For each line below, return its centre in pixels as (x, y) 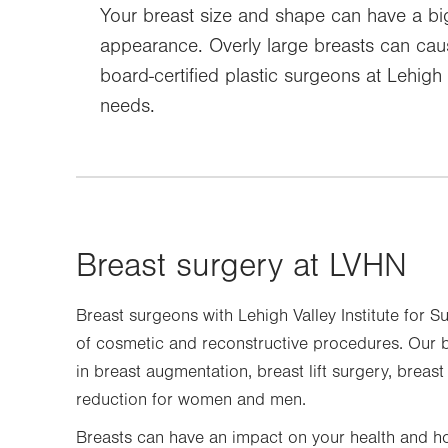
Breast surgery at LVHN (241, 266)
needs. (127, 106)
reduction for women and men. (191, 400)
